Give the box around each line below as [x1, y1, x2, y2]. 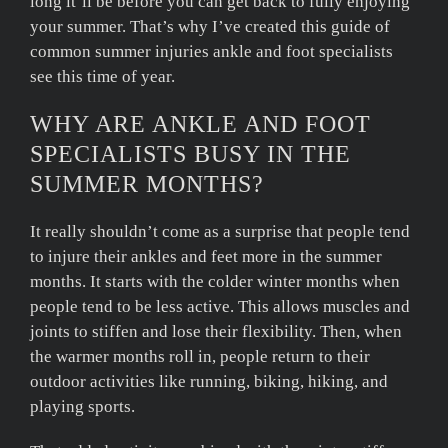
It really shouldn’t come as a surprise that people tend [30, 221, 410, 241]
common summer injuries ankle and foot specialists [30, 41, 393, 61]
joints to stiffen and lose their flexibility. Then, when [30, 321, 402, 341]
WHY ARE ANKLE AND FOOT [30, 110, 371, 137]
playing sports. [30, 396, 135, 416]
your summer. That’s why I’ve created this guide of [30, 16, 390, 36]
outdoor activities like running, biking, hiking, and [30, 371, 388, 391]
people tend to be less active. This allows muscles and [30, 296, 410, 316]
